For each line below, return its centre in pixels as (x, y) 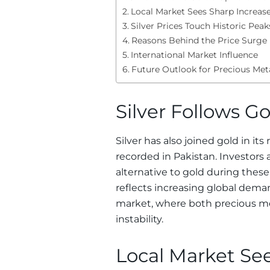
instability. (140, 219)
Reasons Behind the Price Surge (199, 40)
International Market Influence (194, 55)
